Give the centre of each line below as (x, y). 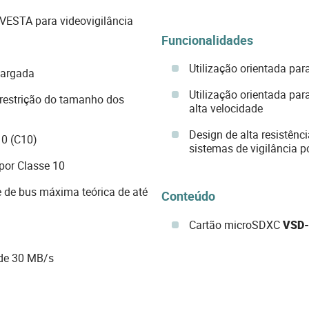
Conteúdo (188, 196)
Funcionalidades (207, 40)
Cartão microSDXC (236, 225)
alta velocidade (226, 109)
